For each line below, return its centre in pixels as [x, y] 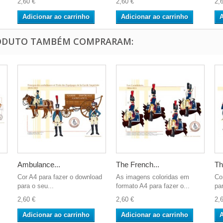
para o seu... [36, 186]
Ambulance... [39, 165]
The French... [138, 165]
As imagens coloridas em [153, 177]
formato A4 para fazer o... [153, 186]
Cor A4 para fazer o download [60, 177]
